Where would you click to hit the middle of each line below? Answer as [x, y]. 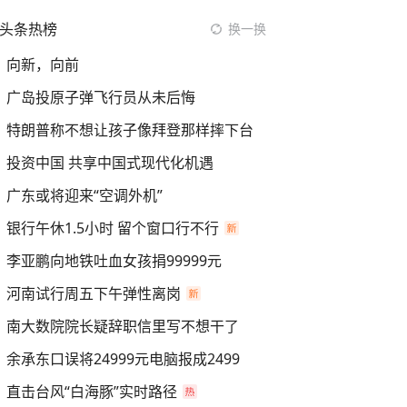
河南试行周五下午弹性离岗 [94, 293]
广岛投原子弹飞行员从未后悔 [101, 97]
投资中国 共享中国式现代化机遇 [110, 163]
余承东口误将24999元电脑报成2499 [123, 359]
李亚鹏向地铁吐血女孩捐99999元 [114, 261]
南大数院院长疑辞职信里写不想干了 [123, 326]
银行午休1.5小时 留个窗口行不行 [113, 228]
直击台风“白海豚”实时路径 [92, 392]
